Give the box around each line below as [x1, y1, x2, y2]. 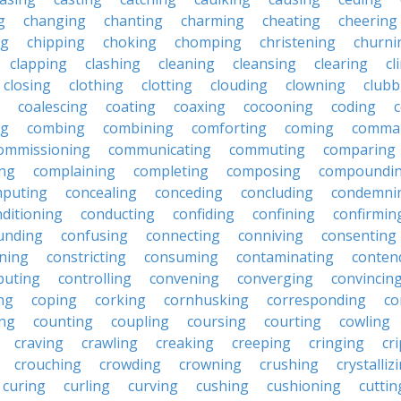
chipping [27, 32, 85, 52]
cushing [196, 376, 249, 396]
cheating [262, 11, 320, 30]
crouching [14, 354, 81, 374]
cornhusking [164, 290, 249, 310]
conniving [238, 226, 303, 245]
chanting [104, 11, 163, 30]
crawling [81, 333, 138, 353]
